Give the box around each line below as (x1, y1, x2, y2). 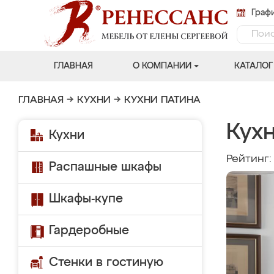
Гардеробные (49, 224, 129, 237)
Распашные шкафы (49, 161, 161, 173)
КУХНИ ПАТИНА (124, 95, 201, 105)
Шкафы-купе (49, 193, 123, 205)
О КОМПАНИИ (132, 62, 191, 70)
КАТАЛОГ (234, 62, 273, 70)
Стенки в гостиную (49, 256, 163, 268)
